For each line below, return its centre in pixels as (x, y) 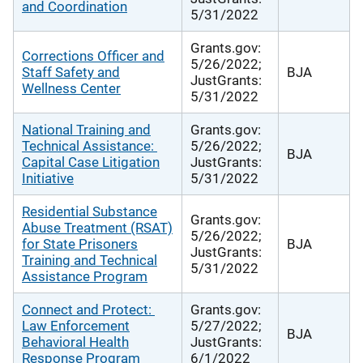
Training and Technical (90, 260)
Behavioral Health (75, 342)
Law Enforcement (76, 325)
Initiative (48, 178)
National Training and (86, 129)
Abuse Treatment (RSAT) (97, 227)
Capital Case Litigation (91, 162)
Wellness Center (71, 88)
